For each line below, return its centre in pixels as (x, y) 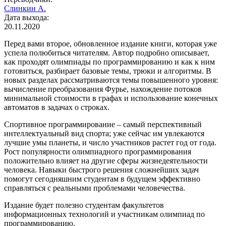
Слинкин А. (25, 9)
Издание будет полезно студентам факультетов (84, 205)
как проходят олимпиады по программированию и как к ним (109, 62)
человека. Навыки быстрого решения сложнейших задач (101, 170)
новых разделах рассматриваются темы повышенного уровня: (111, 80)
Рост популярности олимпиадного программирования (98, 152)
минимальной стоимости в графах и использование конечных (111, 98)
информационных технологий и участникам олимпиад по (104, 214)
